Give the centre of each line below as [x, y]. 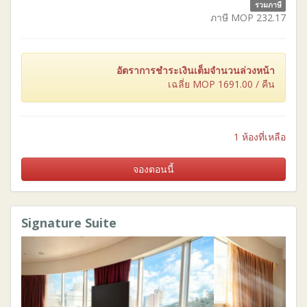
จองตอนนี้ [153, 169]
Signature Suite [69, 222]
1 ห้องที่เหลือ [260, 136]
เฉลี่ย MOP [193, 84]
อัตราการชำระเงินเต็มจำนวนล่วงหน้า [196, 70]
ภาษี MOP [233, 17]
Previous [68, 245]
